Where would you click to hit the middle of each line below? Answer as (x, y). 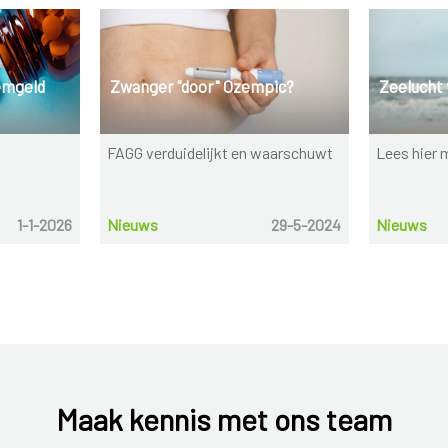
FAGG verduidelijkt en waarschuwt (220, 153)
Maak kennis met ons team (224, 418)
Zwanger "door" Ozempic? (201, 85)
